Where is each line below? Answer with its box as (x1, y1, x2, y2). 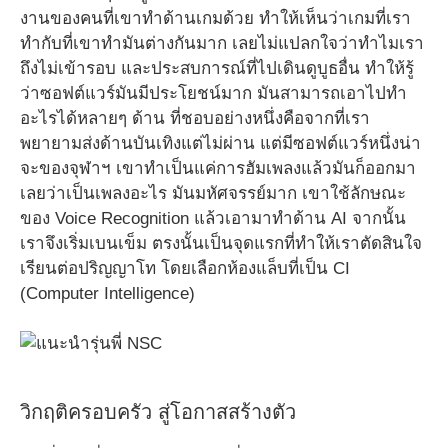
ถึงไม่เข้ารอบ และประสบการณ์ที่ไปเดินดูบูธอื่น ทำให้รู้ (20, 58, 414, 78)
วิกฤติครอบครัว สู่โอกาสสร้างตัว (20, 401, 296, 423)
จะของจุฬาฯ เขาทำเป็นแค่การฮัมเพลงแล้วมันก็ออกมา (20, 158, 416, 178)
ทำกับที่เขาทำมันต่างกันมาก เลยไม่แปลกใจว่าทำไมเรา (20, 33, 424, 53)
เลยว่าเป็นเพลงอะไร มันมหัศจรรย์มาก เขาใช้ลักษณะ (20, 183, 406, 203)
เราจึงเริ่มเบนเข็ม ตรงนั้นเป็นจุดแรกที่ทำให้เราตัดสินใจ (20, 233, 422, 253)
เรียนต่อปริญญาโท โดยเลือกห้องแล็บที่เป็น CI (20, 258, 350, 278)
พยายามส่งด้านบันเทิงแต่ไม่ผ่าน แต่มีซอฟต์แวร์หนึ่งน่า (20, 133, 421, 153)
